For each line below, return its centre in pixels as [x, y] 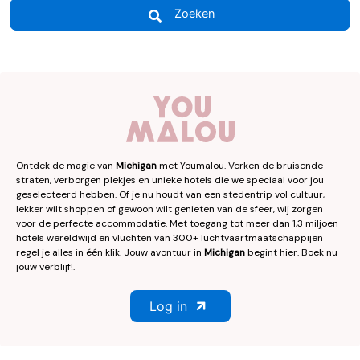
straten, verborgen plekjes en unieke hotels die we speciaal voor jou [170, 180]
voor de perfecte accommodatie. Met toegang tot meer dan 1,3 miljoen [177, 223]
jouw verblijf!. [45, 266]
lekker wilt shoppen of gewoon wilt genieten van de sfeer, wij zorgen [170, 209]
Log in [168, 306]
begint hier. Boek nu [291, 252]
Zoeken [194, 14]
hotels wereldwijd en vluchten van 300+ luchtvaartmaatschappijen [170, 237]
